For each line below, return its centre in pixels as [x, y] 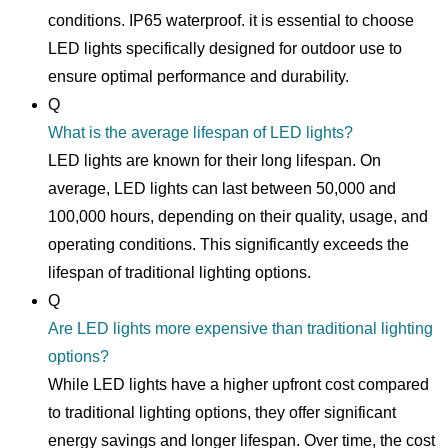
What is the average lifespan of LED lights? [200, 133]
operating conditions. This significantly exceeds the [228, 245]
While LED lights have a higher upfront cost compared [238, 385]
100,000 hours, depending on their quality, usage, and [238, 217]
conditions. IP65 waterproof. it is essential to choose [231, 21]
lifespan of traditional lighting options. [179, 273]
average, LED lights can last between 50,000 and [222, 189]
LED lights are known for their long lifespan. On [214, 161]
